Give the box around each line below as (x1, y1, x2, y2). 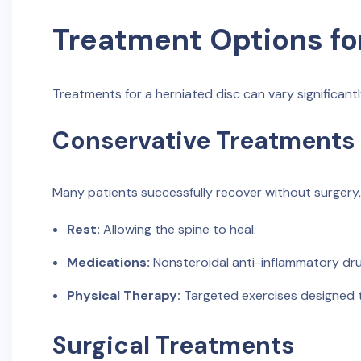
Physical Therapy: (66, 287, 180, 304)
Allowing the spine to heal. (99, 221, 256, 238)
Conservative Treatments (52, 125, 355, 156)
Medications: (66, 254, 150, 271)
